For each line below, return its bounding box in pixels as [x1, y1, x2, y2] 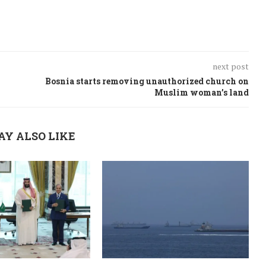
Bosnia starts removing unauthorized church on [45, 75, 249, 87]
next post [212, 60, 249, 72]
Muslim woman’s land [154, 86, 249, 98]
